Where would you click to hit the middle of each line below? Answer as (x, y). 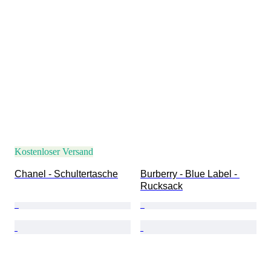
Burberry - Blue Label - (190, 174)
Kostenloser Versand (54, 152)
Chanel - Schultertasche (66, 174)
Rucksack (162, 186)
